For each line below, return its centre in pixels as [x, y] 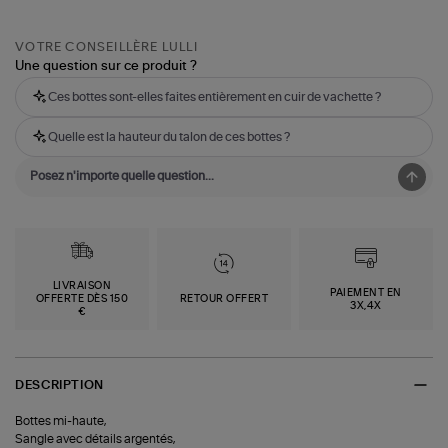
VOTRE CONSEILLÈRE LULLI [106, 47]
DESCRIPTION [59, 384]
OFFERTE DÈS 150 [82, 299]
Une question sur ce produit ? [106, 67]
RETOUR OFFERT [224, 299]
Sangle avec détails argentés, [96, 439]
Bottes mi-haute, [61, 421]
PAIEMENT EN [366, 292]
